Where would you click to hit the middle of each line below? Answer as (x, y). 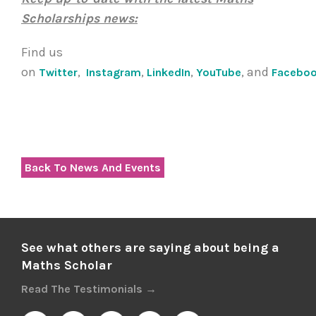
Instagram (114, 73)
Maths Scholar (67, 266)
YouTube (219, 73)
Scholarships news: (79, 19)
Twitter (58, 73)
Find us (42, 53)
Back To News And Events (93, 168)
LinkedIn (169, 73)
